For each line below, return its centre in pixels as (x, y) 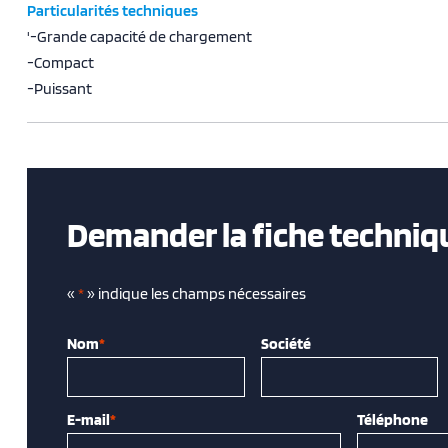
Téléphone (393, 419)
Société (285, 343)
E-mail (88, 419)
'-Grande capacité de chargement (139, 36)
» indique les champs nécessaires (195, 293)
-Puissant (59, 88)
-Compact (60, 62)
